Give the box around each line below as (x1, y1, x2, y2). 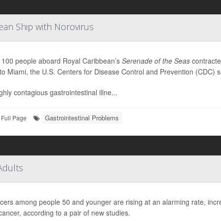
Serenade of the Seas (121, 56, 190, 66)
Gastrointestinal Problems (45, 113, 119, 122)
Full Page (1, 113, 27, 122)
